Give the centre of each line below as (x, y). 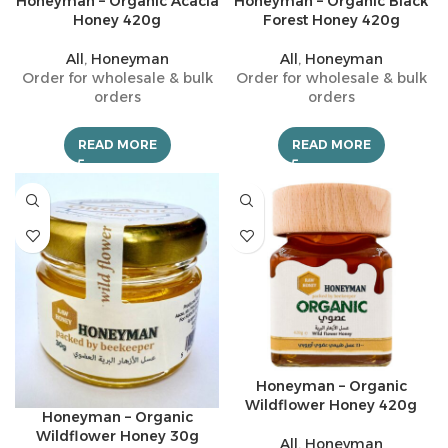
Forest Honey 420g (331, 20)
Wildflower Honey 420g (331, 405)
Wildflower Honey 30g (117, 436)
